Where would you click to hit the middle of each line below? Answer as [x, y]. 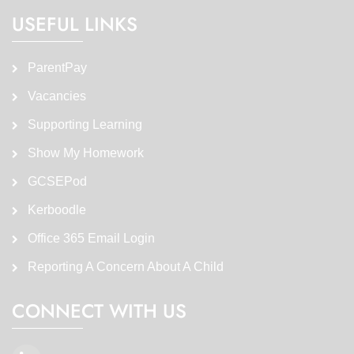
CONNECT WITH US [99, 311]
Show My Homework [84, 153]
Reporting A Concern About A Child [124, 266]
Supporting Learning [83, 124]
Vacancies [55, 96]
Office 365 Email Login [90, 238]
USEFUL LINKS [75, 24]
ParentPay [56, 67]
